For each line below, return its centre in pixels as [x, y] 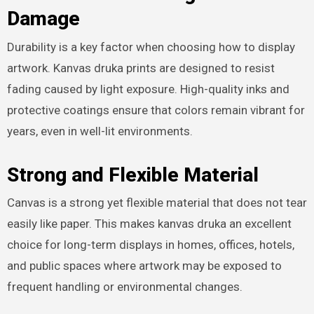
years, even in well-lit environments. [100, 131]
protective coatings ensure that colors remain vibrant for [156, 110]
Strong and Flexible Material [132, 175]
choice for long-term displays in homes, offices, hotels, [150, 244]
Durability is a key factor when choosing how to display [151, 47]
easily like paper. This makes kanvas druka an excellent [149, 223]
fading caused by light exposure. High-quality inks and [148, 89]
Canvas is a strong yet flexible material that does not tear [157, 202]
